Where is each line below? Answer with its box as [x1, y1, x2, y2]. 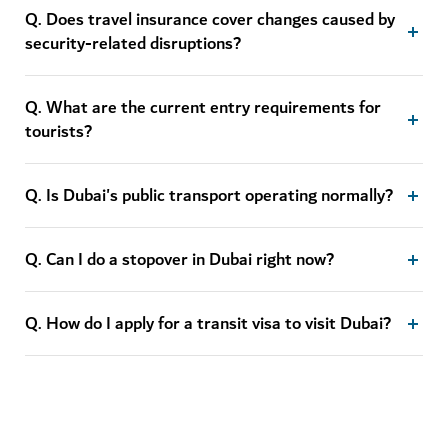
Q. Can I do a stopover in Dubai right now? [25, 245, 334, 275]
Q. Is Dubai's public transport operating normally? [25, 181, 393, 211]
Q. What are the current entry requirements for [25, 93, 381, 123]
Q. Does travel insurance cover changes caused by [25, 5, 395, 35]
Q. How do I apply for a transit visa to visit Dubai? [25, 309, 391, 339]
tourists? [25, 117, 92, 147]
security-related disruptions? [25, 29, 241, 59]
